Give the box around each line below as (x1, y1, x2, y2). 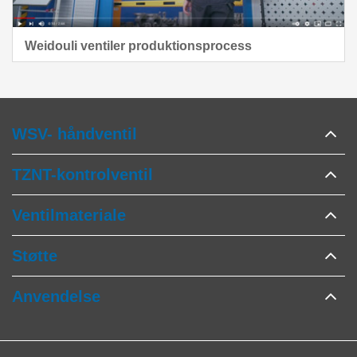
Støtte (12, 247, 57, 265)
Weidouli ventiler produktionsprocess (25, 39, 252, 53)
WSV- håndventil (12, 125, 137, 143)
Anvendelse (12, 288, 100, 306)
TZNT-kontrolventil (12, 166, 153, 184)
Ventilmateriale (12, 206, 126, 225)
